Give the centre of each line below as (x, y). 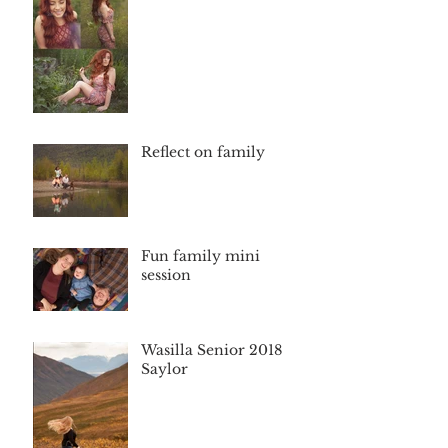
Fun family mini (200, 255)
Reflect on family (203, 151)
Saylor (164, 368)
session (166, 274)
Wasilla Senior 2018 (211, 349)
